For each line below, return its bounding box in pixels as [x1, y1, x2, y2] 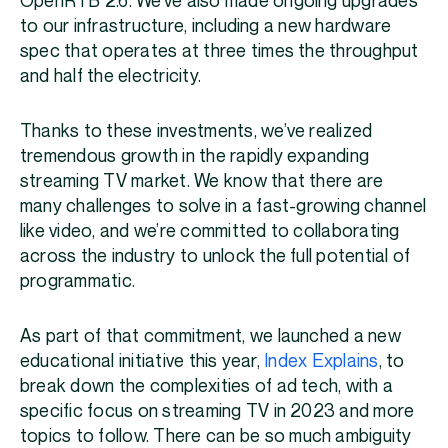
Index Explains [264, 352, 379, 372]
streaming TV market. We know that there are [20, 172, 384, 192]
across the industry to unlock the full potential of [20, 247, 411, 267]
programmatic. [20, 272, 136, 292]
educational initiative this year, [20, 352, 265, 372]
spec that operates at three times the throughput [20, 42, 419, 62]
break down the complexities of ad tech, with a [20, 377, 394, 397]
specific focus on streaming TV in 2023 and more [20, 402, 415, 422]
